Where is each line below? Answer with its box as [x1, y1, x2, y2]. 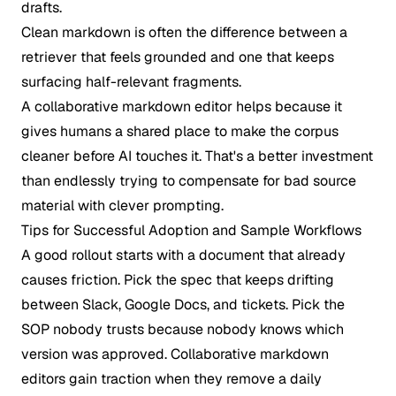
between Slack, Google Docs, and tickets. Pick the [21, 295, 345, 314]
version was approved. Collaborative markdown [21, 345, 329, 363]
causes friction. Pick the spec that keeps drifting [21, 270, 334, 289]
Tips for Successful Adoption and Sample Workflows [21, 221, 362, 240]
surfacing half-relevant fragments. [21, 72, 241, 91]
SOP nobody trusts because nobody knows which [21, 320, 344, 339]
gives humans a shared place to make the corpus [21, 122, 339, 141]
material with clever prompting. [21, 196, 224, 215]
